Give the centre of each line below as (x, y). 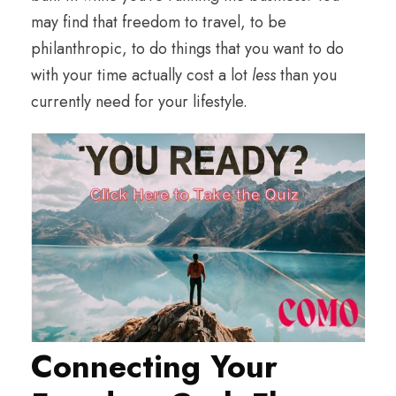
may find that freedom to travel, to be (159, 22)
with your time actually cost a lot (141, 75)
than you (308, 75)
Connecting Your (154, 366)
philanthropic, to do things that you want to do (187, 48)
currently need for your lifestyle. (139, 101)
